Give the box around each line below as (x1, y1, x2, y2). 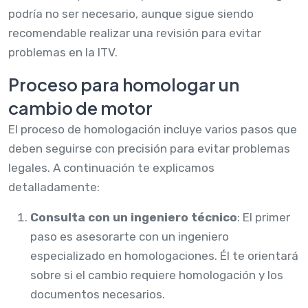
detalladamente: (8, 179, 100, 194)
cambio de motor (8, 96, 153, 119)
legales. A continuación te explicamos (8, 160, 214, 175)
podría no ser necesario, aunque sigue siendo (8, 6, 254, 21)
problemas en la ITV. (8, 45, 118, 59)
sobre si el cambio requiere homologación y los (30, 267, 283, 282)
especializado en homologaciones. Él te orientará (30, 248, 298, 263)
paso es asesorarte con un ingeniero (30, 229, 229, 243)
